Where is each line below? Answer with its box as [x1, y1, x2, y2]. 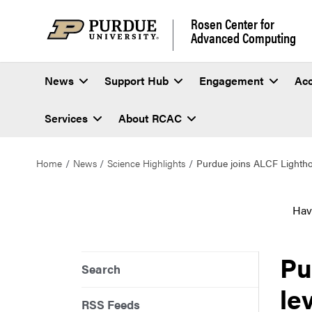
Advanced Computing [190, 26, 296, 47]
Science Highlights [107, 155, 186, 170]
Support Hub [104, 72, 169, 89]
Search [81, 260, 120, 278]
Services [45, 110, 88, 127]
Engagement [199, 72, 264, 89]
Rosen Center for [190, 13, 274, 33]
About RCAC [118, 110, 182, 127]
